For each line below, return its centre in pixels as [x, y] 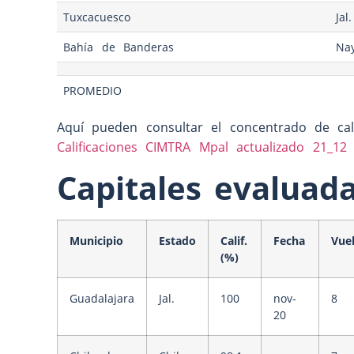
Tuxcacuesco [97, 17]
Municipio [96, 240]
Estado [177, 240]
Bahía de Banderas [119, 47]
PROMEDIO [93, 91]
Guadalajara [102, 298]
